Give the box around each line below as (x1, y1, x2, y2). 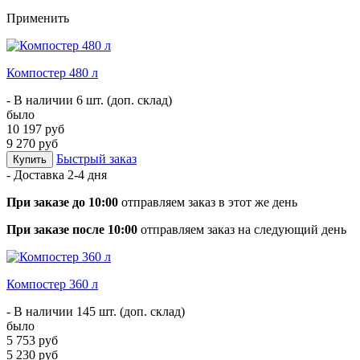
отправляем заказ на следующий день (137, 222, 346, 236)
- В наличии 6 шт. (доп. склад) (6, 92, 172, 107)
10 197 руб (6, 121, 64, 136)
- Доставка (6, 167, 67, 182)
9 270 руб (6, 136, 58, 150)
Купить (13, 153, 47, 166)
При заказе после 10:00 (6, 222, 137, 236)
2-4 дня (67, 167, 107, 182)
